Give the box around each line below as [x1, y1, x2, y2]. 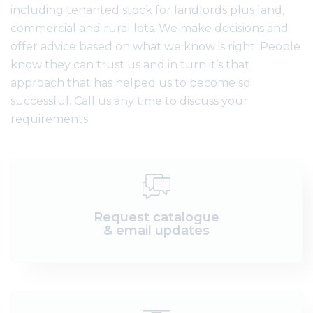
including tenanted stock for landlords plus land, [10, 3, 284, 17]
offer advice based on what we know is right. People [10, 40, 300, 53]
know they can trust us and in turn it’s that [10, 58, 249, 71]
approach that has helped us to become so [10, 76, 250, 89]
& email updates [103, 223, 210, 238]
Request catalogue [94, 210, 219, 225]
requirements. [10, 112, 90, 126]
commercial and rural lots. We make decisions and [10, 22, 289, 35]
